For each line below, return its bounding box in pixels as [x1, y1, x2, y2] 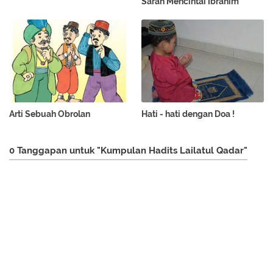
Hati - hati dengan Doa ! [141, 109, 235, 119]
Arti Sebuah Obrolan [9, 109, 90, 119]
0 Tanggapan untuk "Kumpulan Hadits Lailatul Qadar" [9, 145, 247, 157]
